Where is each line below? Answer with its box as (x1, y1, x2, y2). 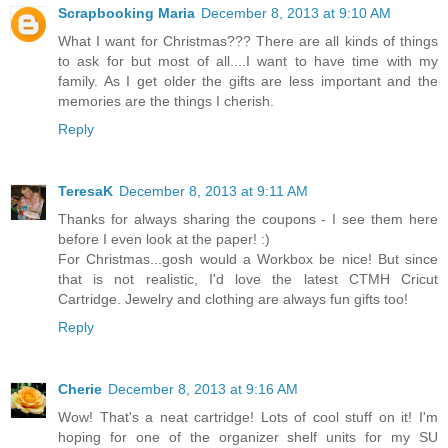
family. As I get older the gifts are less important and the (58, 85, 438, 102)
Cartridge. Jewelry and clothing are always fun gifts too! (58, 303, 408, 320)
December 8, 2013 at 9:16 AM (108, 393, 298, 410)
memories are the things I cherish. (58, 105, 274, 122)
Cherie (58, 393, 102, 410)
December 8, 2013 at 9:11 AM (119, 195, 308, 212)
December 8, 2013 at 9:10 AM (201, 17, 391, 34)
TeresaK (58, 195, 113, 212)
